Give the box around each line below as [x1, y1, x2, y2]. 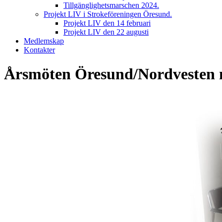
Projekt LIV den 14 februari [63, 19, 151, 27]
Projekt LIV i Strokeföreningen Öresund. [44, 10, 172, 18]
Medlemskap [24, 37, 64, 45]
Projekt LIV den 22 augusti [63, 28, 149, 36]
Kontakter [24, 46, 55, 54]
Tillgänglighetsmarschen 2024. [63, 1, 159, 9]
